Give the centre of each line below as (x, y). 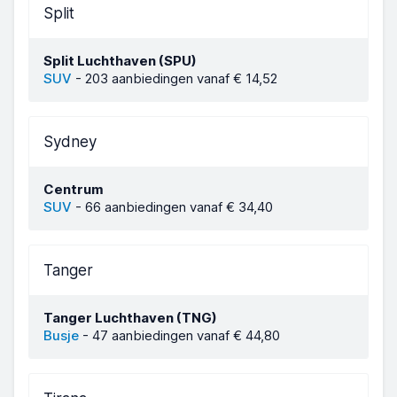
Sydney (70, 142)
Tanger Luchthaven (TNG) (130, 318)
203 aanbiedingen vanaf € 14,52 (181, 78)
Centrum (74, 189)
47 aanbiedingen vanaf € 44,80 (186, 335)
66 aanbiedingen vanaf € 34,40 (179, 207)
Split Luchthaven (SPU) (120, 61)
